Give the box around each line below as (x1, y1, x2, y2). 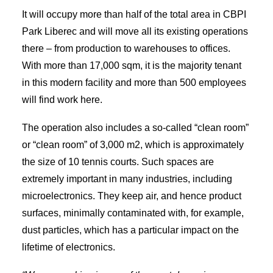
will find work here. (22, 94, 102, 105)
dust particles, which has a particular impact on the (22, 225, 239, 235)
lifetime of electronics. (22, 242, 115, 252)
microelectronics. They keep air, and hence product (22, 191, 241, 201)
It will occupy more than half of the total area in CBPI (22, 9, 246, 19)
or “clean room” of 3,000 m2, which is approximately (22, 140, 244, 150)
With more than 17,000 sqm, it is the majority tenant (22, 60, 241, 71)
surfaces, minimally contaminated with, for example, (22, 208, 244, 218)
